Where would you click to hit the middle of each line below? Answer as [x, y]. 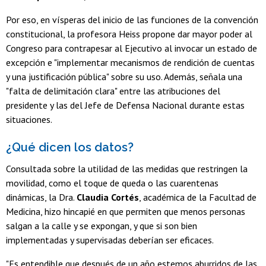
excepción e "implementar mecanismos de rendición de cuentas [130, 63]
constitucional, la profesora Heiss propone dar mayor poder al [129, 34]
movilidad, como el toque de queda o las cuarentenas [112, 183]
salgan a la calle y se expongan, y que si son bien [102, 225]
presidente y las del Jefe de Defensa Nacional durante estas [125, 105]
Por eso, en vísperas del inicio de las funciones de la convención [132, 20]
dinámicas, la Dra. [41, 197]
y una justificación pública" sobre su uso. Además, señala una [124, 77]
